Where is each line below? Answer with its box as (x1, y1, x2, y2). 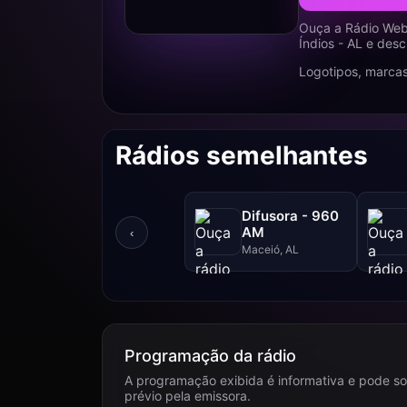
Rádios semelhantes (115, 140, 368, 171)
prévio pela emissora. (124, 388, 251, 403)
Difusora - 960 (242, 206, 339, 224)
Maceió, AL (242, 242, 299, 256)
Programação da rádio (124, 346, 296, 365)
